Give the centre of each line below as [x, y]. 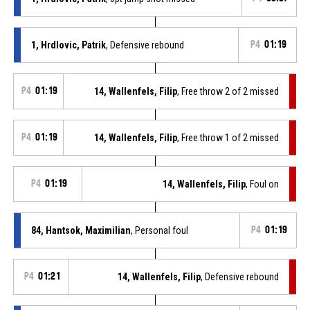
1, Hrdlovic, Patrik [68, 45]
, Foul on [263, 184]
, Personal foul [159, 230]
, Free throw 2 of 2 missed [228, 91]
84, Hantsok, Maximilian [81, 230]
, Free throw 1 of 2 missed [228, 137]
